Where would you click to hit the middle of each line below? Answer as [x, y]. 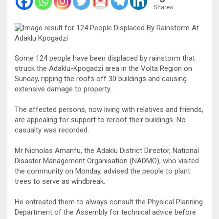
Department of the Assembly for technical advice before [105, 212]
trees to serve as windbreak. [60, 181]
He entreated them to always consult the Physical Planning [109, 202]
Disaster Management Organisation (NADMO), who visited [107, 161]
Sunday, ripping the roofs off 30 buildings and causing [101, 78]
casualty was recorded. [52, 130]
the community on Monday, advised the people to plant [102, 171]
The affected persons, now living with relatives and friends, [109, 109]
